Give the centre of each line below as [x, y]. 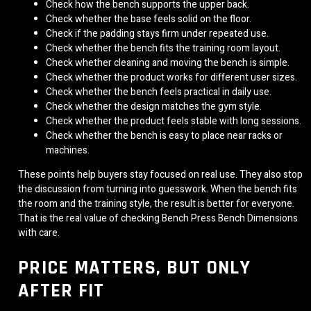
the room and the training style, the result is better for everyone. [156, 204]
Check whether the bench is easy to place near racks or [164, 136]
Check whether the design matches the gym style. [154, 107]
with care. [39, 233]
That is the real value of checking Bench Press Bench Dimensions [158, 219]
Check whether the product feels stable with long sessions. [174, 121]
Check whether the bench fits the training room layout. [163, 49]
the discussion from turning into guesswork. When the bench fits [158, 190]
